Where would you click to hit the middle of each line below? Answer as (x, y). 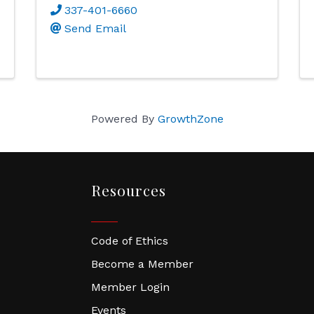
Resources (129, 190)
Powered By (124, 118)
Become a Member (143, 264)
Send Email (95, 28)
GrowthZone (190, 118)
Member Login (131, 287)
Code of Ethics (130, 240)
